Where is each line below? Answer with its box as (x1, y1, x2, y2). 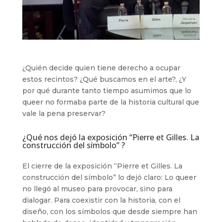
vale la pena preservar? (22, 109, 106, 118)
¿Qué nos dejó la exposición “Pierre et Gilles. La (22, 131, 199, 143)
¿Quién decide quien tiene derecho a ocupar (22, 63, 180, 72)
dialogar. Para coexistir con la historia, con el (22, 195, 180, 205)
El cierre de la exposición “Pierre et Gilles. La (22, 161, 182, 170)
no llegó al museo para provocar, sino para (22, 184, 172, 193)
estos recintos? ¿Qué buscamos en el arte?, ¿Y (22, 74, 186, 84)
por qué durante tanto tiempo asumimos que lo (22, 86, 191, 95)
